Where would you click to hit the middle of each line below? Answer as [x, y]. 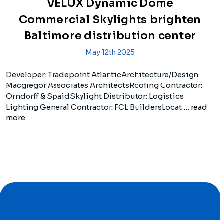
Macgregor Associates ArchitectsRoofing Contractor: [104, 85]
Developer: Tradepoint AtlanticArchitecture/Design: [103, 75]
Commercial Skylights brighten [110, 20]
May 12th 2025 [110, 52]
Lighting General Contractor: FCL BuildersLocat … [98, 107]
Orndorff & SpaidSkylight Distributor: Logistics [95, 96]
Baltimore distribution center [110, 36]
